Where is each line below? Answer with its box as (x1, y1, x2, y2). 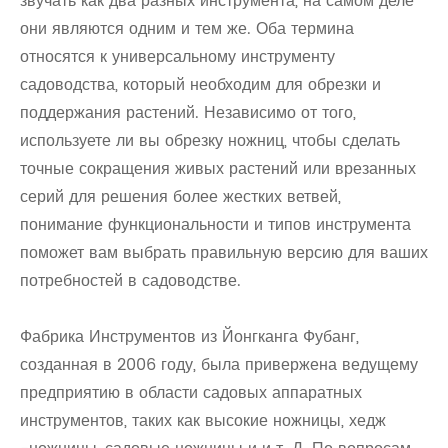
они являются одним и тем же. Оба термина (20, 16, 354, 42)
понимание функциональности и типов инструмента (20, 212, 411, 238)
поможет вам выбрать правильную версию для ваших (20, 240, 428, 266)
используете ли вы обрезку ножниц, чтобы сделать (20, 128, 400, 154)
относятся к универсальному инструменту (20, 44, 335, 70)
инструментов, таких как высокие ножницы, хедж (20, 408, 386, 434)
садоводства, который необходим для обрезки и (20, 72, 381, 98)
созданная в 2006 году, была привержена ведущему (20, 352, 418, 378)
